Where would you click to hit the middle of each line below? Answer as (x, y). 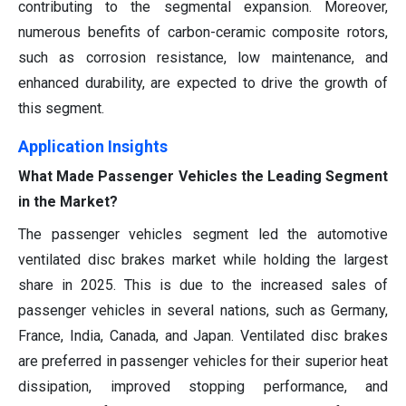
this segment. (61, 108)
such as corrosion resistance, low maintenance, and (203, 57)
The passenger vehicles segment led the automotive (203, 234)
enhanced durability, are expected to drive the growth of (203, 82)
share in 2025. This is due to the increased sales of (203, 285)
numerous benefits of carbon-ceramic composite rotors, (203, 32)
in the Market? (68, 201)
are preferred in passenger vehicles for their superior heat (203, 361)
